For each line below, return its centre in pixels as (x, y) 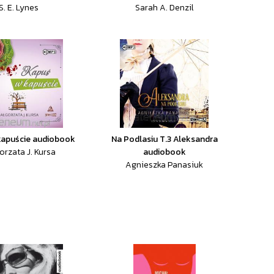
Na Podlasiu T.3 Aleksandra (164, 139)
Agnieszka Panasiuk (165, 165)
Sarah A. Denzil (164, 8)
